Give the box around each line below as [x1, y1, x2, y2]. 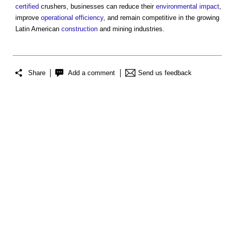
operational [41, 13, 73, 21]
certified [15, 2, 39, 10]
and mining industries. [98, 25, 165, 33]
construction [61, 25, 98, 33]
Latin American [15, 25, 61, 33]
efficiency [75, 13, 103, 21]
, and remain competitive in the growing [103, 13, 219, 21]
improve [15, 13, 41, 21]
